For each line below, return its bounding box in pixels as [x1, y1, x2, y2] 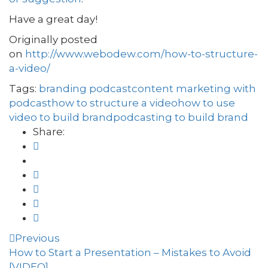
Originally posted [9, 33, 98, 45]
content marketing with [132, 83, 256, 95]
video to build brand [9, 111, 113, 123]
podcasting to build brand [113, 111, 248, 123]
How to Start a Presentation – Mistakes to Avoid [9, 246, 251, 258]
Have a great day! [9, 13, 98, 25]
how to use [178, 97, 235, 109]
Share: [33, 126, 65, 138]
